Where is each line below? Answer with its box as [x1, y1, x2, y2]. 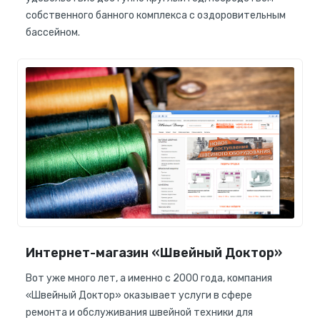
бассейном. [26, 26, 80, 39]
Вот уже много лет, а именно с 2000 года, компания [26, 271, 272, 284]
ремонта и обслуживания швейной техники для [26, 306, 253, 319]
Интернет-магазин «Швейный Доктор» [26, 244, 282, 261]
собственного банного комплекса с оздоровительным [26, 9, 286, 22]
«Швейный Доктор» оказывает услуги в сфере [26, 289, 252, 301]
